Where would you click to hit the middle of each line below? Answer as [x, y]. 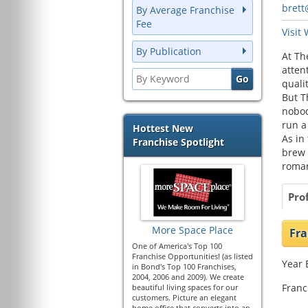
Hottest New [163, 128]
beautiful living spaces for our [185, 287]
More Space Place [192, 230]
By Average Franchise [185, 10]
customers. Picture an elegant [184, 297]
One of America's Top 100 [177, 246]
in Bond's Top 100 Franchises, [184, 266]
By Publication [169, 51]
